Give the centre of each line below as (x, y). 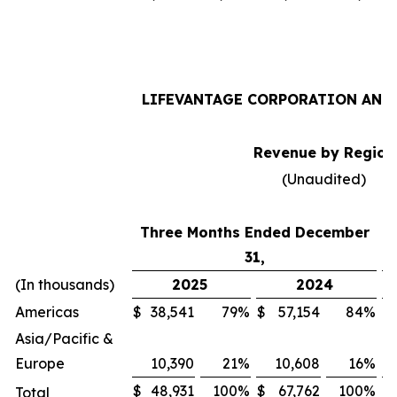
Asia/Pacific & (64, 338)
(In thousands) (65, 284)
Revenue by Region (324, 152)
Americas (47, 311)
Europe (40, 363)
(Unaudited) (324, 179)
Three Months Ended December (254, 232)
